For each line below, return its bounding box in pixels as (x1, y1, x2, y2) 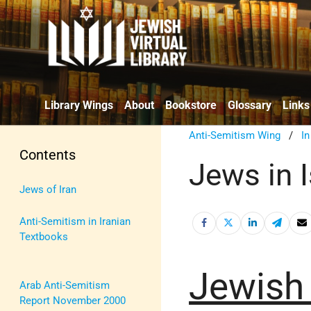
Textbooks (19, 230, 68, 243)
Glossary (228, 98, 271, 112)
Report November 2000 (19, 294, 126, 307)
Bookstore (165, 98, 217, 112)
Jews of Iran (19, 183, 76, 196)
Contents (19, 146, 76, 163)
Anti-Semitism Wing (189, 128, 281, 142)
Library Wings (44, 98, 113, 112)
